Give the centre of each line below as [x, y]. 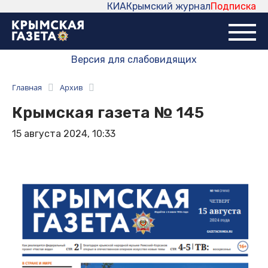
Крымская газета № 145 [108, 113]
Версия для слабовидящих [134, 60]
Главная [27, 88]
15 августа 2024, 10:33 [64, 134]
